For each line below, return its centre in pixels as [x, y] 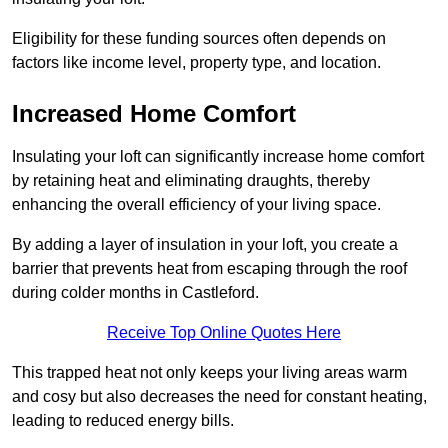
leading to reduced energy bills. [123, 421]
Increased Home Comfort [154, 114]
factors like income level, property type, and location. [196, 63]
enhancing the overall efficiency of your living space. [196, 205]
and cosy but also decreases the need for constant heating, [219, 397]
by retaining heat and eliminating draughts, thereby [191, 181]
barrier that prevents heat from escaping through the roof [209, 269]
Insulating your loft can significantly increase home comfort [218, 157]
